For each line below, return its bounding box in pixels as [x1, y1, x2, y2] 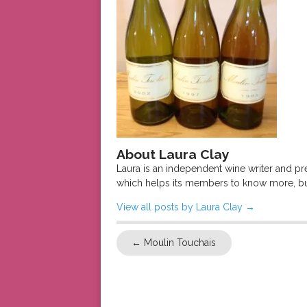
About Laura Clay [116, 147, 230, 163]
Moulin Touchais [141, 237, 217, 249]
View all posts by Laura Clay [116, 201, 245, 213]
